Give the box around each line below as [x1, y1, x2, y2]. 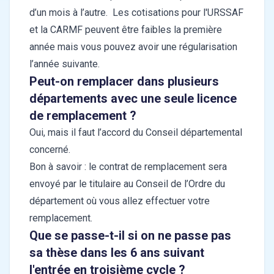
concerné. [29, 144, 73, 156]
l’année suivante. [29, 58, 100, 70]
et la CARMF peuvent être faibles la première [29, 24, 222, 36]
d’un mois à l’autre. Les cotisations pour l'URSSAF [29, 7, 243, 19]
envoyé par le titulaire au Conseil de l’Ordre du [29, 178, 225, 190]
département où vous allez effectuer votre [29, 195, 210, 207]
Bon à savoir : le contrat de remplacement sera [29, 161, 227, 173]
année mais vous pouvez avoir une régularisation [29, 41, 237, 53]
